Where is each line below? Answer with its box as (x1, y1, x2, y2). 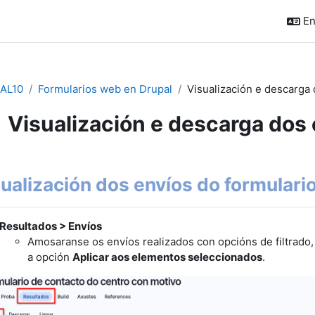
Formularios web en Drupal (37, 82, 172, 96)
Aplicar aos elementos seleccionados (72, 250, 262, 264)
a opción (27, 250, 72, 264)
